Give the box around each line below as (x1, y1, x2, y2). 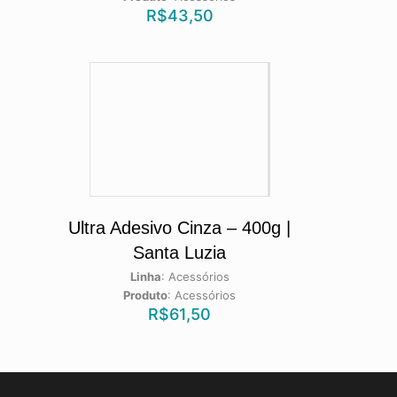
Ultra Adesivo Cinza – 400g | (68, 218, 292, 238)
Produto (123, 288, 168, 303)
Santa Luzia (133, 243, 227, 263)
